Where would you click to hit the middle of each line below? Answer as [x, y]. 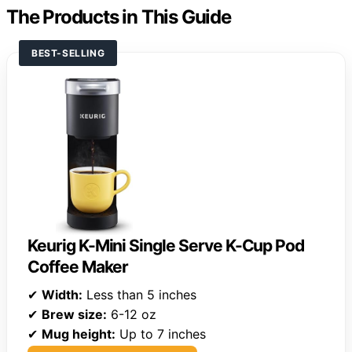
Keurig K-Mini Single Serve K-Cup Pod [166, 246]
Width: [62, 295]
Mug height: [79, 334]
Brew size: [74, 315]
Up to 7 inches [161, 334]
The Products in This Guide [119, 17]
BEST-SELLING [68, 53]
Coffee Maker [78, 267]
